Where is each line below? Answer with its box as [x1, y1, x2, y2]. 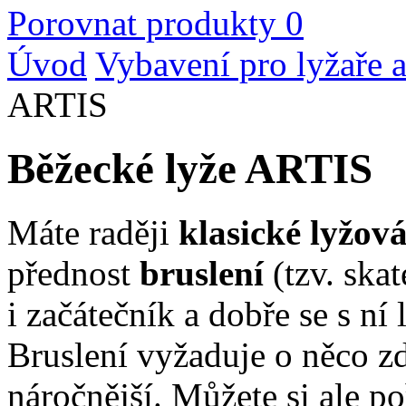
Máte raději [7, 213, 179, 253]
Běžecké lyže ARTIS [7, 145, 372, 193]
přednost [7, 254, 140, 294]
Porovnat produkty [7, 3, 276, 43]
